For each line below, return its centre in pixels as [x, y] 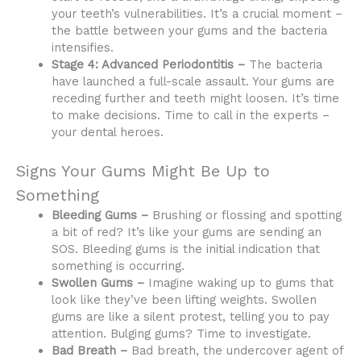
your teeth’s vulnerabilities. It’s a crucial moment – [197, 13]
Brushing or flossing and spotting [245, 215]
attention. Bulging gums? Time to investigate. [181, 333]
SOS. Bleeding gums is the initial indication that [185, 249]
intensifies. [82, 47]
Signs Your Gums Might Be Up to [143, 170]
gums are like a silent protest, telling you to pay [190, 316]
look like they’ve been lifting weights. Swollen [184, 299]
